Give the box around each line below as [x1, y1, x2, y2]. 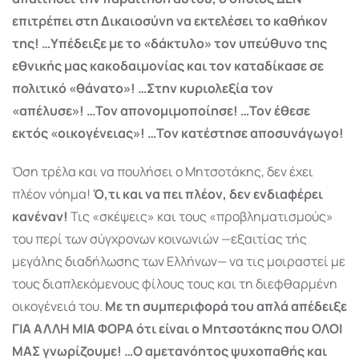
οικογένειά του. [12, 296, 103, 315]
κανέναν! [12, 207, 68, 225]
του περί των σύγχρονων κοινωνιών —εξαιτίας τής [12, 229, 307, 248]
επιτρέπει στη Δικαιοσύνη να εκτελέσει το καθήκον [12, 11, 328, 30]
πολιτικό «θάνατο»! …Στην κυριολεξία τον [12, 79, 273, 97]
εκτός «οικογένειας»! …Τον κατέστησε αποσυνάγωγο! [12, 123, 344, 142]
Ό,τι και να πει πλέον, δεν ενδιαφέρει [93, 184, 323, 203]
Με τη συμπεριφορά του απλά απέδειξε [103, 296, 347, 315]
